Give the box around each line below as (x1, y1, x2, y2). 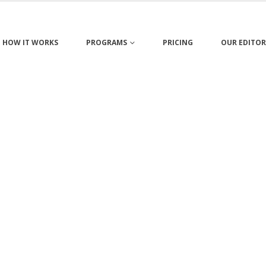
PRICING (162, 37, 193, 47)
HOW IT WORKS (2, 37, 58, 47)
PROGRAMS (85, 37, 127, 47)
